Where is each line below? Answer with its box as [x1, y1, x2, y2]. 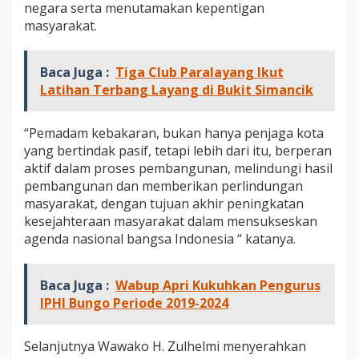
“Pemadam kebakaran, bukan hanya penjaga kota [24, 123, 324, 142]
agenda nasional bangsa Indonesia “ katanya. [24, 229, 296, 248]
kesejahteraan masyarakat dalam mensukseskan [24, 212, 317, 230]
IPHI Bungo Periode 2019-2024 [40, 293, 228, 312]
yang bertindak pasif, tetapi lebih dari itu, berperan [24, 141, 332, 159]
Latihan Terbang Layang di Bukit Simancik [40, 80, 313, 99]
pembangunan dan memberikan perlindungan [24, 176, 303, 195]
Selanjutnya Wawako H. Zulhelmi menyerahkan [24, 337, 306, 355]
